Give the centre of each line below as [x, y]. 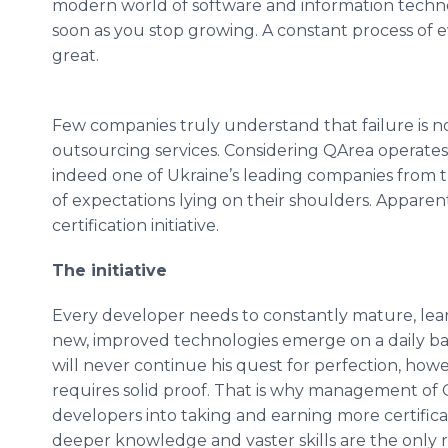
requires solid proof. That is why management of [247, 390]
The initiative [109, 270]
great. [75, 55]
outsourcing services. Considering [187, 150]
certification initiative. [135, 225]
